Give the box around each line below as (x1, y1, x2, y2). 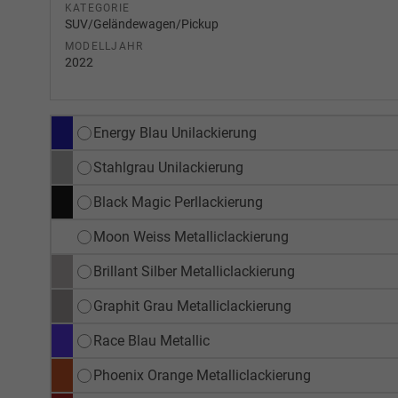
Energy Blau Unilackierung (93, 124, 257, 142)
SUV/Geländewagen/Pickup (65, 17, 219, 32)
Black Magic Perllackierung (93, 194, 263, 211)
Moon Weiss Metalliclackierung (93, 228, 289, 246)
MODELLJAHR (65, 40, 144, 53)
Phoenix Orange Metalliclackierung (93, 367, 311, 385)
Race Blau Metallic (93, 332, 210, 350)
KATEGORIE (65, 2, 131, 15)
